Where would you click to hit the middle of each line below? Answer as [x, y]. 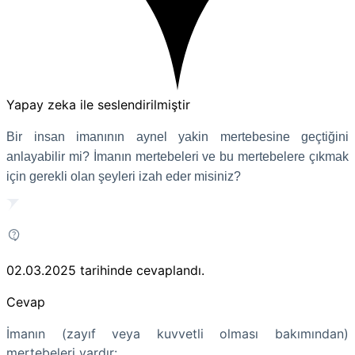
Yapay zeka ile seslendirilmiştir [98, 104]
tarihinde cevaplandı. [142, 270]
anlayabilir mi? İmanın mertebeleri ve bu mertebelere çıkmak [177, 156]
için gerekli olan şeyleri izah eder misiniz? [125, 176]
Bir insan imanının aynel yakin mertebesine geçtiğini [177, 136]
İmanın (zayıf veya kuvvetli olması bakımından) [177, 333]
